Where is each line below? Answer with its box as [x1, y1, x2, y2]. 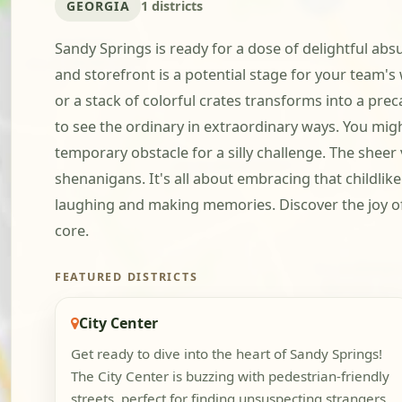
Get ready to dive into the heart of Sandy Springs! [70, 345, 382, 363]
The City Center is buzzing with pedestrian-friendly [70, 367, 389, 386]
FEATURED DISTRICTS [55, 269, 198, 285]
